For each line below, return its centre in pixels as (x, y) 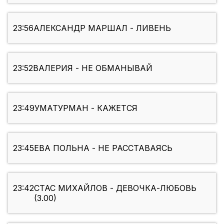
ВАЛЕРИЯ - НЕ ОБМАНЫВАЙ (93, 68)
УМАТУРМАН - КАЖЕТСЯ (86, 108)
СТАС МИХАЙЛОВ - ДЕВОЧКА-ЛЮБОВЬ (115, 188)
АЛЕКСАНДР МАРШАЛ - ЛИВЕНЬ (102, 28)
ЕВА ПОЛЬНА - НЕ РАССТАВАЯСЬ (103, 148)
